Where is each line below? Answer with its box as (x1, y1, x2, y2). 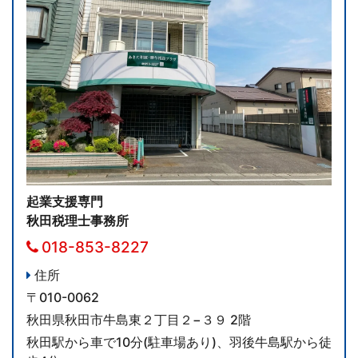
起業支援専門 (26, 193, 103, 210)
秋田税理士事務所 (26, 213, 129, 229)
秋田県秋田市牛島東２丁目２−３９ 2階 (26, 312, 251, 328)
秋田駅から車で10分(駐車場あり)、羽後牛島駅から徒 (26, 334, 332, 351)
